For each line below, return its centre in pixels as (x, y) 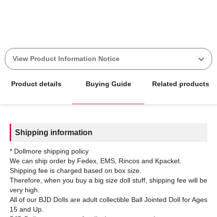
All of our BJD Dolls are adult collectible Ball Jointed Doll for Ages (108, 200)
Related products (180, 84)
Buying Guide (108, 84)
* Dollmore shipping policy (49, 151)
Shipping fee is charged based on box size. (76, 171)
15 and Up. (27, 209)
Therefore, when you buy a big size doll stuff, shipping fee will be (108, 180)
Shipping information (54, 133)
